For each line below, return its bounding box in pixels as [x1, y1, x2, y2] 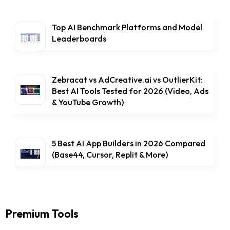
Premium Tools [5, 206, 79, 221]
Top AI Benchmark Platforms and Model [52, 22, 202, 33]
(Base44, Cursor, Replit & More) [52, 149, 168, 160]
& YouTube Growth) [52, 97, 124, 108]
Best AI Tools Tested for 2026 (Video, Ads [52, 86, 208, 97]
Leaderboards [52, 33, 106, 44]
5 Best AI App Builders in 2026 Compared [52, 138, 205, 149]
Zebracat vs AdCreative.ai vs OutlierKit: [52, 74, 203, 85]
